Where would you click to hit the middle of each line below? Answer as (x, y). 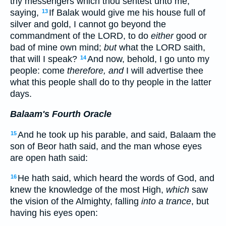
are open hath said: (49, 158)
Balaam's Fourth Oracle (61, 114)
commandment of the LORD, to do (80, 36)
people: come (39, 70)
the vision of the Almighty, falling (76, 202)
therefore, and (95, 70)
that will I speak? (45, 59)
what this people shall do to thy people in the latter (111, 82)
